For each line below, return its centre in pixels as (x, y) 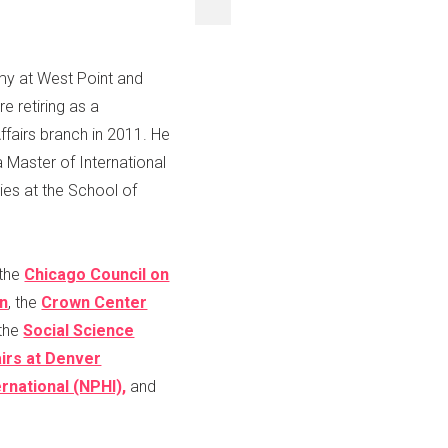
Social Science (79, 330)
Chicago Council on (97, 274)
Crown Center (94, 302)
